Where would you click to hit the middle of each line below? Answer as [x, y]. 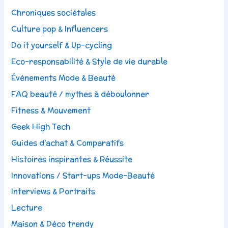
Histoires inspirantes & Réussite [72, 159]
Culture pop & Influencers [60, 29]
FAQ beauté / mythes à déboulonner [80, 94]
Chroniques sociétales [54, 13]
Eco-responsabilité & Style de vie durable [90, 61]
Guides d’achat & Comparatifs [68, 142]
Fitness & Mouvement [51, 110]
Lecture [27, 208]
